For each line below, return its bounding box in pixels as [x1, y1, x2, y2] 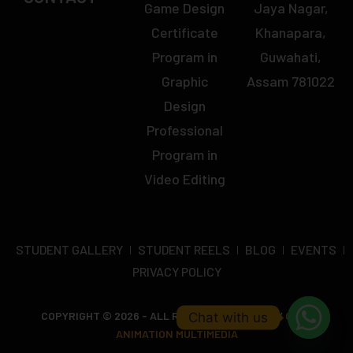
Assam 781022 [247, 72, 336, 91]
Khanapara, [255, 24, 327, 42]
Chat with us [188, 309, 268, 325]
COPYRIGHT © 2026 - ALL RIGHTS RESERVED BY [40, 309, 285, 323]
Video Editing [143, 170, 225, 188]
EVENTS [291, 242, 336, 258]
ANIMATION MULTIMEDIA [115, 327, 238, 341]
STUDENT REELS [138, 242, 230, 258]
